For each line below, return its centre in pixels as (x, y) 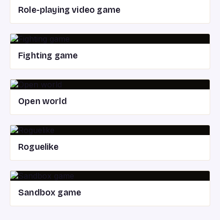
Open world (42, 101)
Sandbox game (50, 193)
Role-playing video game (69, 10)
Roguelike (39, 147)
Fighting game (48, 56)
